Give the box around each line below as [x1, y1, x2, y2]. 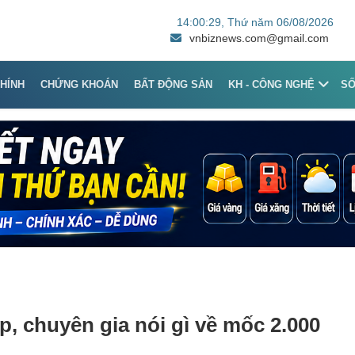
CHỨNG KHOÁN [40, 78, 119, 90]
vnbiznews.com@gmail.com [189, 31, 329, 44]
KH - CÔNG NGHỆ [228, 78, 315, 90]
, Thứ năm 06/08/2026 [220, 15, 334, 29]
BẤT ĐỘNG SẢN [134, 78, 213, 90]
